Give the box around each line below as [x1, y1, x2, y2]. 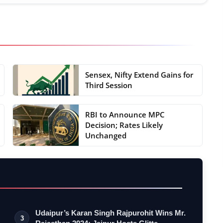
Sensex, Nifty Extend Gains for [85, 69, 194, 80]
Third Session [85, 80, 133, 90]
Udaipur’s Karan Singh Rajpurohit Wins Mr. [35, 208, 186, 217]
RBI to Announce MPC [85, 109, 165, 119]
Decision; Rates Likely [85, 119, 163, 130]
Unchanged [85, 130, 127, 140]
